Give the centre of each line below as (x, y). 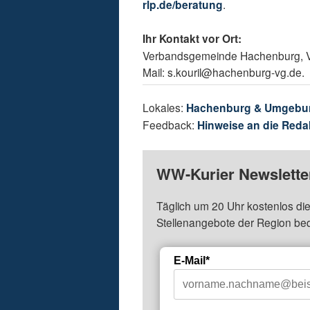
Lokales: (165, 108)
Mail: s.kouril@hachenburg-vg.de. (224, 72)
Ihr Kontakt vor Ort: (192, 39)
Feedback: (170, 125)
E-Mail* (192, 261)
